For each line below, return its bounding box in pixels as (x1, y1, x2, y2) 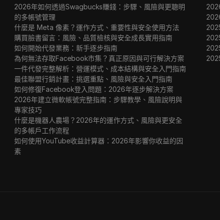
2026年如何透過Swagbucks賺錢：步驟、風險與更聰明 (14, 2, 186, 11)
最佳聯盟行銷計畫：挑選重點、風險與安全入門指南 (14, 75, 173, 83)
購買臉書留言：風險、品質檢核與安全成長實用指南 (14, 33, 173, 42)
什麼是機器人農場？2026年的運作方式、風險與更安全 (14, 116, 183, 124)
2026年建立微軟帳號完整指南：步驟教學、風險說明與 (14, 95, 183, 104)
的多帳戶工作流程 (14, 126, 70, 135)
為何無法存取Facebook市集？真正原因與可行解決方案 (14, 54, 185, 62)
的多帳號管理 (14, 13, 56, 21)
